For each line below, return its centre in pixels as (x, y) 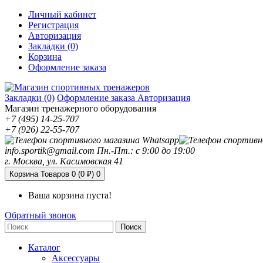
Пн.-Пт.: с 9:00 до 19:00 (146, 151)
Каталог (44, 247)
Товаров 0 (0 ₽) (67, 174)
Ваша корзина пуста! (70, 195)
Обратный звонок (41, 215)
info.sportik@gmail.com (50, 151)
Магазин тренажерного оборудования (80, 108)
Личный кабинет (62, 14)
